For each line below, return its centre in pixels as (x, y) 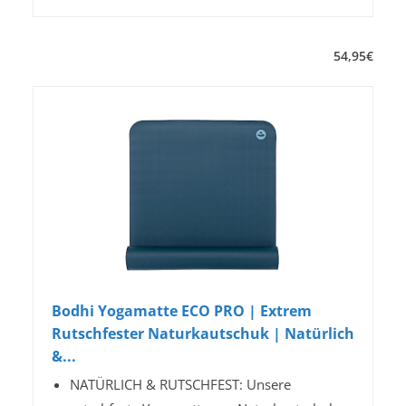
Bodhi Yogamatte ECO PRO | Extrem (182, 311)
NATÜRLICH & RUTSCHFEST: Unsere (180, 385)
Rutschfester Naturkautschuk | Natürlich (203, 334)
